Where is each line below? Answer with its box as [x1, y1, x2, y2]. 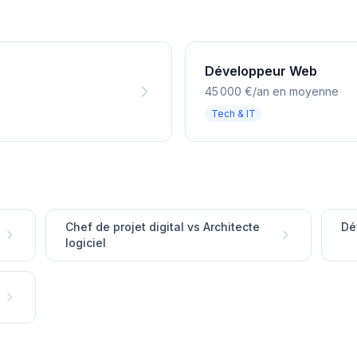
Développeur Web [205, 63, 317, 79]
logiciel [65, 236, 107, 249]
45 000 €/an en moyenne [205, 84, 339, 98]
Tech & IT [211, 108, 256, 120]
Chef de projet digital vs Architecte [65, 220, 261, 233]
